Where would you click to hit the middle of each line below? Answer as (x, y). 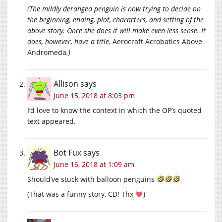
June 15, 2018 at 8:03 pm (94, 95)
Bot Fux (67, 152)
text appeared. (52, 121)
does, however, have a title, (70, 41)
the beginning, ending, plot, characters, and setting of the (115, 19)
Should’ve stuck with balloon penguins (92, 179)
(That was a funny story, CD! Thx (81, 194)
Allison (66, 83)
